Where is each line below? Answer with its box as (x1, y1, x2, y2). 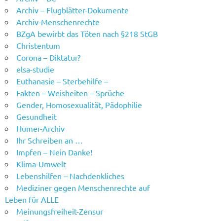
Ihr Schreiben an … (16, 135, 83, 145)
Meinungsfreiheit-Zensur (16, 206, 103, 216)
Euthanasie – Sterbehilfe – (16, 75, 108, 86)
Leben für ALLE (4, 194, 59, 204)
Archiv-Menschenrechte (16, 16, 100, 27)
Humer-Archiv (16, 123, 65, 133)
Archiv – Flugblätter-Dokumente (16, 4, 129, 15)
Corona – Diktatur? (16, 52, 80, 62)
